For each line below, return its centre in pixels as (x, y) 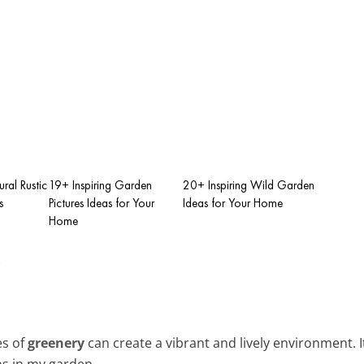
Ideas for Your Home (233, 203)
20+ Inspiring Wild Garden (249, 185)
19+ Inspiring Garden (100, 185)
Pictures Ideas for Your (102, 203)
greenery (56, 342)
